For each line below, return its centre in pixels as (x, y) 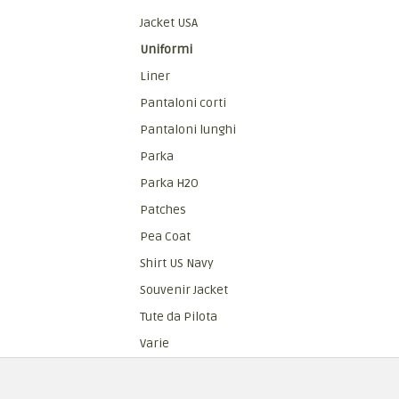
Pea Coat (165, 236)
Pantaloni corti (183, 103)
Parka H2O (169, 183)
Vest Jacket (171, 370)
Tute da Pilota (179, 317)
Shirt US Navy (177, 263)
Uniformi (166, 49)
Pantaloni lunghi (188, 130)
